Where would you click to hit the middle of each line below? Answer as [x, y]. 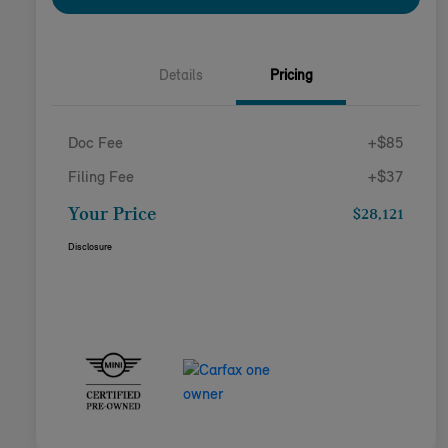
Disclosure [90, 247]
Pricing [291, 76]
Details [181, 76]
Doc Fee [95, 143]
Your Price [112, 214]
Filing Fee [101, 177]
